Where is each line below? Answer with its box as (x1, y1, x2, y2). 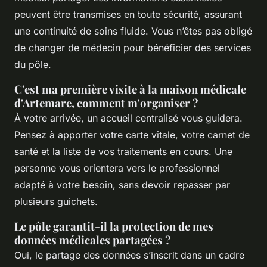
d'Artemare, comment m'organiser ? (14, 95, 198, 110)
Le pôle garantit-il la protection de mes (14, 218, 213, 234)
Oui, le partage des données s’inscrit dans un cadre (14, 249, 244, 261)
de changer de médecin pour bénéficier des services (14, 41, 251, 54)
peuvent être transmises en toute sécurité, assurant (14, 8, 242, 20)
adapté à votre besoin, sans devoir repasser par (14, 178, 230, 191)
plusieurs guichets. (14, 195, 98, 207)
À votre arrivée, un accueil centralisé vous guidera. (14, 111, 243, 124)
